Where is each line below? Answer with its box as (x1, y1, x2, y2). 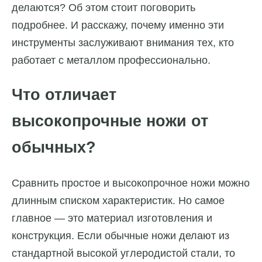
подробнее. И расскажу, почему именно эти (12, 19, 224, 32)
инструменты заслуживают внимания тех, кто (12, 37, 234, 49)
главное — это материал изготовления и (12, 212, 212, 224)
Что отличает (12, 86, 116, 104)
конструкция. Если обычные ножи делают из (12, 229, 229, 242)
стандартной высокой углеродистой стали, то (12, 247, 235, 259)
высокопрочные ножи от (12, 112, 208, 130)
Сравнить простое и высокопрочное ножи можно (12, 177, 250, 189)
